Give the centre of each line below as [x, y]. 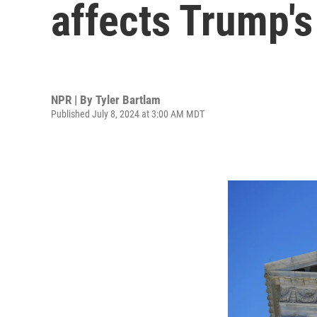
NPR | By [73, 99]
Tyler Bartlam [128, 99]
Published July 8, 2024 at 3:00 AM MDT [128, 114]
